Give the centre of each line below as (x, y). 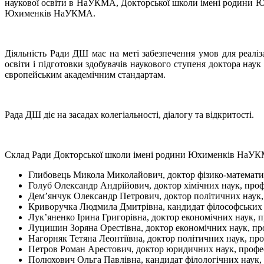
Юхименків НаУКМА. (50, 13)
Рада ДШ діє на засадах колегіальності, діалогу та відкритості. (129, 114)
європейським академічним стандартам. (85, 74)
